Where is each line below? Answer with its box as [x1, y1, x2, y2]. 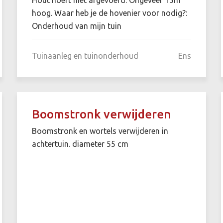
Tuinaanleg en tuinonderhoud [31, 51, 138, 60]
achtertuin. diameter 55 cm [31, 139, 128, 148]
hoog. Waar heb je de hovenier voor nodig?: [31, 8, 187, 17]
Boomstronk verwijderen [31, 107, 171, 121]
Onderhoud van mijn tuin [31, 21, 121, 30]
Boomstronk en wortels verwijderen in [31, 126, 168, 135]
